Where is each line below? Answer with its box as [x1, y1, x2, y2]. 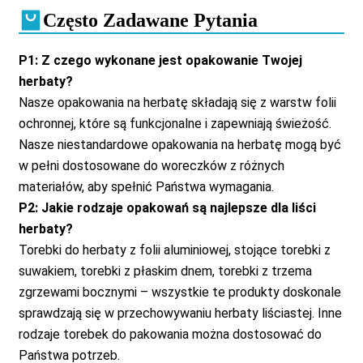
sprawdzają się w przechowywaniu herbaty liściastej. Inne [18, 305, 342, 321]
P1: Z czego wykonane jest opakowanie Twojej [18, 52, 302, 68]
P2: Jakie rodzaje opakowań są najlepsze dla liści [18, 199, 316, 216]
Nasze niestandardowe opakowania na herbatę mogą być [18, 136, 341, 152]
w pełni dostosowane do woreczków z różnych [18, 157, 284, 173]
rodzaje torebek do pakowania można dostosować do [18, 326, 322, 342]
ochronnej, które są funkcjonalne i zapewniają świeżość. [18, 115, 331, 131]
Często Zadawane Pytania [42, 9, 258, 31]
